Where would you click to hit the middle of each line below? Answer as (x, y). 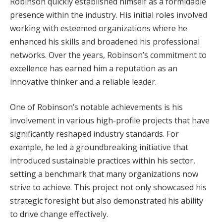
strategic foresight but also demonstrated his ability (107, 201)
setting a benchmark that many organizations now (104, 174)
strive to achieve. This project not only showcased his (108, 188)
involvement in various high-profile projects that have (110, 121)
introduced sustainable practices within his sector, (103, 161)
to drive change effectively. (59, 214)
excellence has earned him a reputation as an (94, 68)
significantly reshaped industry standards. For (94, 134)
